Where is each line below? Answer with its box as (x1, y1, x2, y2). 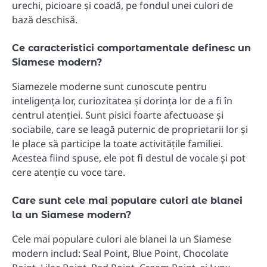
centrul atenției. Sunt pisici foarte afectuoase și (12, 108, 223, 122)
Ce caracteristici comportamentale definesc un (12, 42, 251, 54)
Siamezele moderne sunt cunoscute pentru (12, 79, 207, 93)
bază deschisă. (12, 13, 77, 26)
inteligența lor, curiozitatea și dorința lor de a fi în (12, 94, 232, 107)
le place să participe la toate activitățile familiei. (12, 136, 223, 150)
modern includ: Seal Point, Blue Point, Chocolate (12, 247, 228, 260)
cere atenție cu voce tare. (12, 165, 125, 179)
